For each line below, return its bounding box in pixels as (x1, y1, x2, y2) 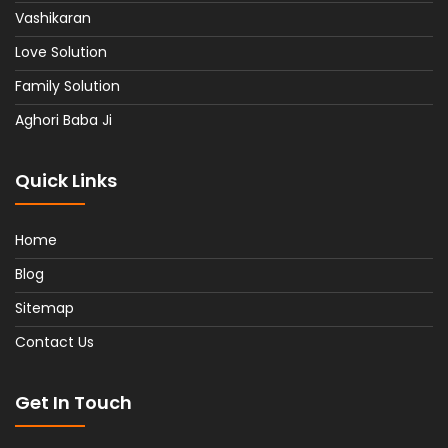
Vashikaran (15, 7, 91, 28)
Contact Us (15, 331, 94, 352)
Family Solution (15, 75, 120, 96)
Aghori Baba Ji (15, 109, 112, 130)
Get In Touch (15, 389, 132, 415)
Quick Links (15, 167, 117, 193)
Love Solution (15, 41, 107, 62)
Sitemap (15, 297, 74, 318)
